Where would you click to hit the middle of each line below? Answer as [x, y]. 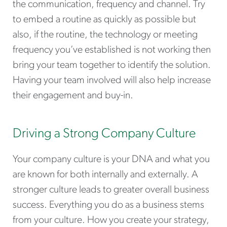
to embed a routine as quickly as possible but [104, 20]
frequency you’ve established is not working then [112, 50]
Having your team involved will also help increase [112, 81]
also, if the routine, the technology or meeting [105, 35]
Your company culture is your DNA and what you [111, 160]
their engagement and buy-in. [73, 96]
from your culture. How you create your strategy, [111, 221]
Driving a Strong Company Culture [104, 134]
